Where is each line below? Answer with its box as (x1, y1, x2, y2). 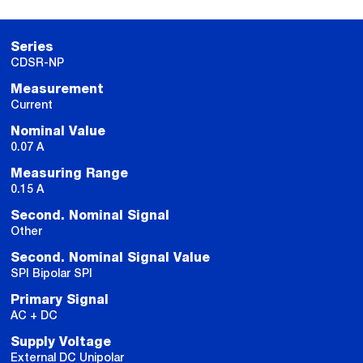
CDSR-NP (11, 56, 64, 69)
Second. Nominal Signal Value (11, 251, 210, 264)
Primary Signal (11, 293, 109, 306)
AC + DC (11, 309, 58, 322)
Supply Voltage (11, 335, 111, 348)
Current (11, 98, 53, 111)
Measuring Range (11, 167, 128, 180)
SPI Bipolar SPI (11, 267, 92, 280)
